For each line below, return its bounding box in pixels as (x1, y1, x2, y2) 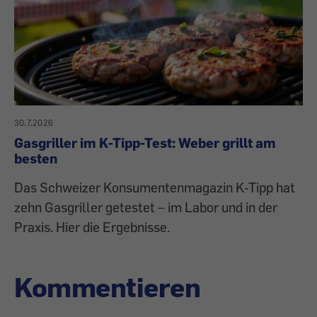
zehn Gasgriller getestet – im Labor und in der (14, 199, 277, 216)
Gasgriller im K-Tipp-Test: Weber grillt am (14, 134, 276, 151)
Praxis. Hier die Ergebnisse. (14, 219, 170, 236)
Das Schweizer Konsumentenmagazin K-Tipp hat (14, 179, 295, 196)
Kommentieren (14, 270, 200, 304)
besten (14, 150, 57, 167)
